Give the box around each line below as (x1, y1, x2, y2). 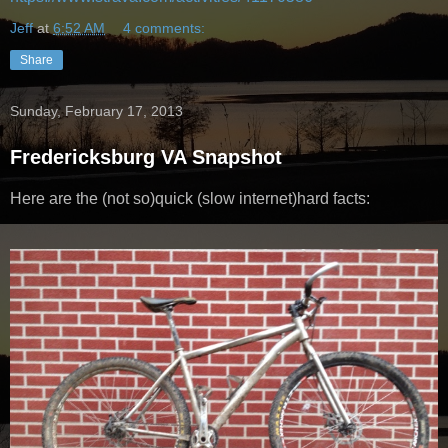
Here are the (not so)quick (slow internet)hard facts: (10, 190, 370, 208)
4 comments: (123, 20, 206, 37)
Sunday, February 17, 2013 (10, 103, 183, 120)
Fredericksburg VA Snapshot (10, 146, 282, 169)
